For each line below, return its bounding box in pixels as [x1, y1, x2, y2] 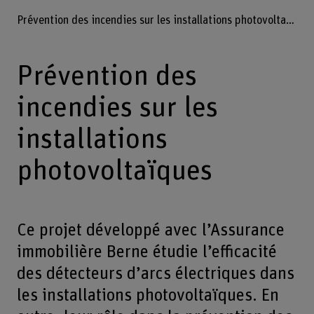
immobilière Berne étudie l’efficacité [16, 243, 277, 261]
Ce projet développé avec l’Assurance [16, 221, 285, 239]
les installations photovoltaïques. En [16, 286, 279, 304]
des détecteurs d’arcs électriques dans [16, 264, 294, 282]
